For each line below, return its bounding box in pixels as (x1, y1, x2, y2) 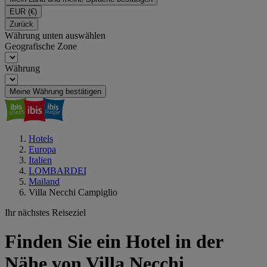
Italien (29, 155, 52, 165)
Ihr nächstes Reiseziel (5, 207, 86, 218)
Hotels (29, 133, 53, 144)
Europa (29, 144, 56, 154)
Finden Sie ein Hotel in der (5, 231, 223, 253)
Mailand (29, 176, 60, 187)
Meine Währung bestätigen (10, 87, 101, 96)
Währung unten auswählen (5, 30, 105, 41)
